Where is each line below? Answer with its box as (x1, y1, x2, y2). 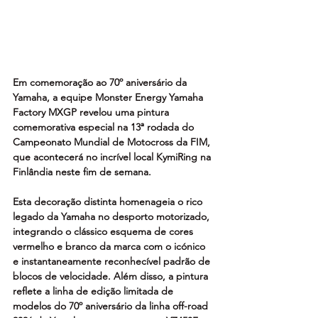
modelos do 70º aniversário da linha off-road (13, 299, 211, 312)
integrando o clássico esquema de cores (13, 224, 196, 238)
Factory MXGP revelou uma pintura (13, 105, 172, 119)
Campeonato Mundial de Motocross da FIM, (13, 135, 213, 148)
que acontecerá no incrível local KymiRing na (13, 150, 214, 163)
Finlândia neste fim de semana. (13, 165, 151, 178)
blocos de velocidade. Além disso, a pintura (13, 269, 211, 283)
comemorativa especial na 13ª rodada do (13, 120, 197, 133)
